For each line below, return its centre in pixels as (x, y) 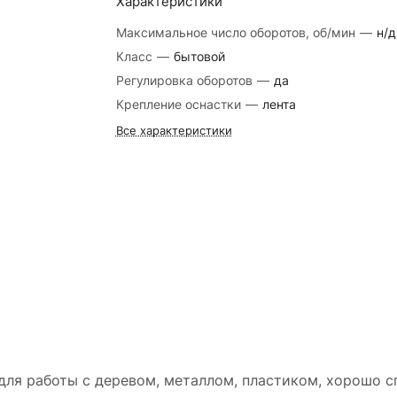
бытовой (199, 56)
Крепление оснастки (180, 104)
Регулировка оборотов (186, 80)
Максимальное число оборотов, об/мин (237, 32)
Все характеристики (174, 130)
